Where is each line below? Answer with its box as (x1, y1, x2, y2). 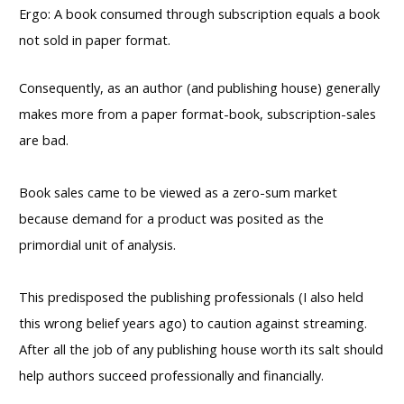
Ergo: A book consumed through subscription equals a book (19, 5, 380, 23)
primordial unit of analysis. (19, 234, 179, 253)
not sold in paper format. (19, 31, 170, 50)
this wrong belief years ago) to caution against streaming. (19, 313, 367, 332)
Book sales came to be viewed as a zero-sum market (19, 182, 337, 201)
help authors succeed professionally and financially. (19, 365, 324, 384)
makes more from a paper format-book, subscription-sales (19, 104, 376, 123)
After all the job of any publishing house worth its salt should (19, 339, 383, 358)
